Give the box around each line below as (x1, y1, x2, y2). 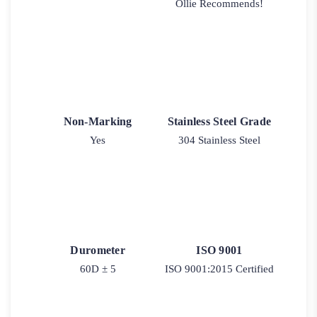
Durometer (70, 244, 125, 257)
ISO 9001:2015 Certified (164, 263, 274, 275)
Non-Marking (63, 115, 132, 127)
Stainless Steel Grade (167, 115, 272, 127)
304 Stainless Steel (178, 134, 260, 146)
